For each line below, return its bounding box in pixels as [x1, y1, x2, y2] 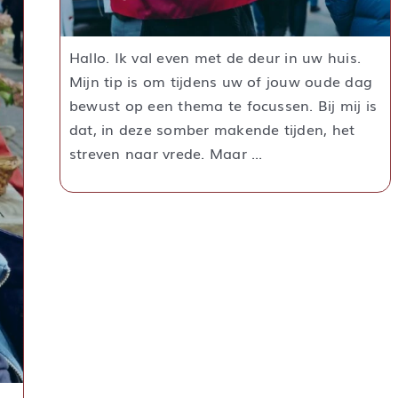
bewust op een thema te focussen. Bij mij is [69, 94, 378, 116]
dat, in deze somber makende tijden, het [69, 118, 355, 140]
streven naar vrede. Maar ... [69, 142, 263, 164]
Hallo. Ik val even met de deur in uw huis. [69, 46, 362, 68]
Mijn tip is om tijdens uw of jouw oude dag [69, 70, 373, 92]
